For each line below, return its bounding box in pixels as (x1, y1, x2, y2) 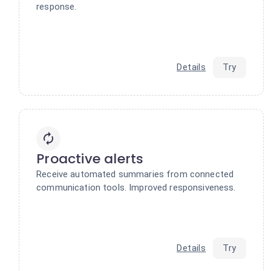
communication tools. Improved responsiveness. (36, 181, 236, 193)
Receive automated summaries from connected (36, 168, 234, 180)
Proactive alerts (36, 149, 144, 168)
